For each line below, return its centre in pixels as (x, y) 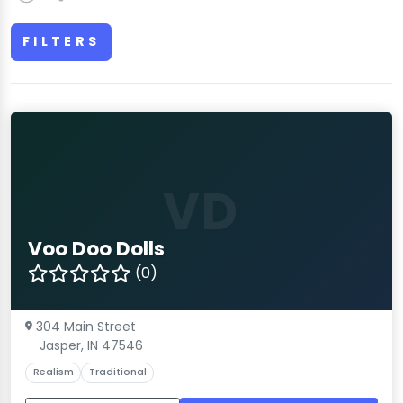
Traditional (117, 372)
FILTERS (62, 42)
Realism (53, 372)
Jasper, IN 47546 (91, 345)
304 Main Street (86, 326)
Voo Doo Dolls (97, 248)
